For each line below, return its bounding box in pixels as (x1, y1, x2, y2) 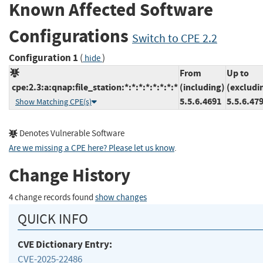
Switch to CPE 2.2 (132, 31, 217, 46)
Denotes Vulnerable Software (18, 127, 124, 139)
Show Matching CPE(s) (15, 96, 92, 107)
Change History (9, 163, 130, 188)
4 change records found (9, 191, 95, 203)
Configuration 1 (9, 50, 78, 65)
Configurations (9, 24, 132, 49)
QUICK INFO (18, 210, 88, 228)
